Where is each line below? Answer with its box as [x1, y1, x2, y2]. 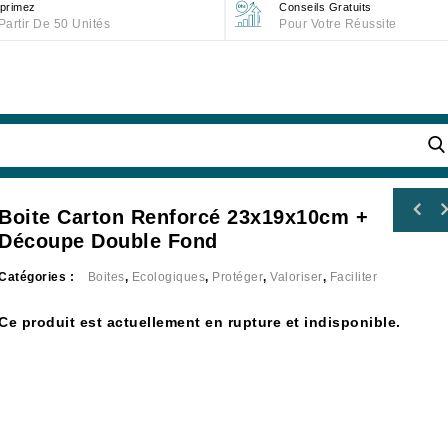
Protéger [212, 270, 264, 285]
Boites [87, 270, 125, 285]
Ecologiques [131, 270, 206, 285]
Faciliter [329, 270, 378, 285]
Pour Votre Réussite [279, 17, 397, 31]
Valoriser [270, 270, 323, 285]
